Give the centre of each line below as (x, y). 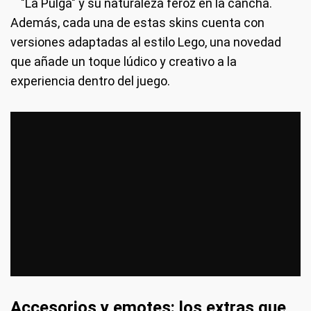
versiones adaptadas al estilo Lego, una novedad (146, 42)
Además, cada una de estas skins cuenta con (137, 23)
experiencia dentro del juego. (90, 81)
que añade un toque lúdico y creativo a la (124, 62)
